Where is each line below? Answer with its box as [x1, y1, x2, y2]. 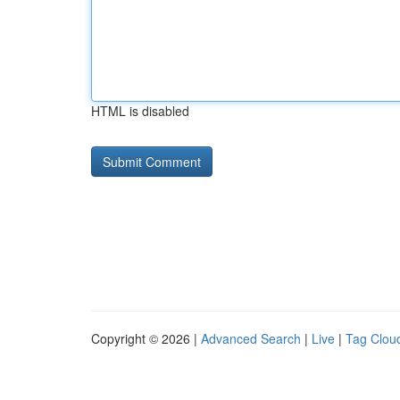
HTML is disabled [91, 102, 189, 120]
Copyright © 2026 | [91, 329, 201, 347]
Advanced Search [201, 329, 301, 347]
